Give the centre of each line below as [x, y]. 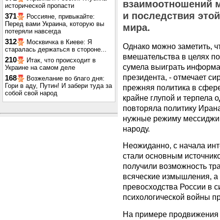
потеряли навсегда [33, 31]
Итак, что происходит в [61, 60]
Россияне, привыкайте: [61, 16]
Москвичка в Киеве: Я [59, 42]
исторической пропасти [40, 6]
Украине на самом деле [40, 68]
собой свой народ [31, 93]
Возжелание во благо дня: [66, 78]
